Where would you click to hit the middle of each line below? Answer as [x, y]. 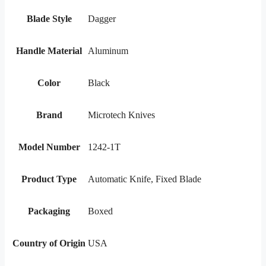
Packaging [49, 211]
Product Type [49, 179]
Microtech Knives [121, 115]
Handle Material [49, 50]
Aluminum [108, 50]
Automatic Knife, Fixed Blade [145, 179]
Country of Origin [49, 243]
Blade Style [49, 18]
